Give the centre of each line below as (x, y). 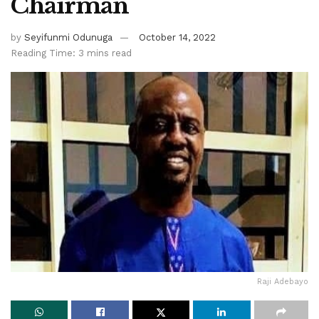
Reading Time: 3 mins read (71, 53)
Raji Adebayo (283, 281)
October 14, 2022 (177, 38)
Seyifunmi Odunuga (68, 38)
